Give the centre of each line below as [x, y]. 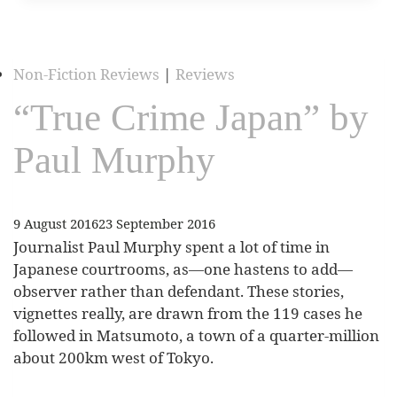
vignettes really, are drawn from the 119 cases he [188, 314]
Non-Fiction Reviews [86, 74]
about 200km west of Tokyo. [113, 358]
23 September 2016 [157, 224]
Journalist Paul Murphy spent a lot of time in [171, 247]
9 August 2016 [56, 224]
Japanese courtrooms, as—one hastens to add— [183, 269]
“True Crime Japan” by [191, 118]
